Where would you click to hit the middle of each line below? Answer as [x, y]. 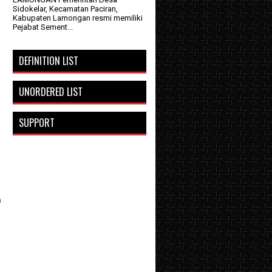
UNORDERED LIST [51, 92]
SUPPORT [37, 123]
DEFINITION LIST [49, 61]
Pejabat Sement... [43, 27]
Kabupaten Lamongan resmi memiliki [78, 18]
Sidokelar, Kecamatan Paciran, [65, 9]
